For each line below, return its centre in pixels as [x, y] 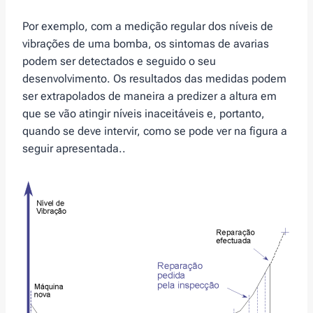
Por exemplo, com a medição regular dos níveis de [148, 27]
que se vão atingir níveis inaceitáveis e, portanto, [144, 114]
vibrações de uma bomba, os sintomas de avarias [146, 44]
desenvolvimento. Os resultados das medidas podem [154, 79]
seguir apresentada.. [74, 149]
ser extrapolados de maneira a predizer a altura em [150, 96]
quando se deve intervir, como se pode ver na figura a [155, 131]
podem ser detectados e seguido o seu [119, 61]
